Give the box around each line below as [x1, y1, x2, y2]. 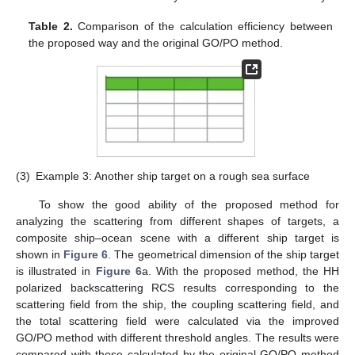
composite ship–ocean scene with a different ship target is [16, 231, 339, 244]
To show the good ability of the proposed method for [38, 197, 339, 211]
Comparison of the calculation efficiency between [72, 20, 333, 33]
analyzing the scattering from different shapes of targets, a [16, 214, 339, 227]
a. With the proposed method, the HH [141, 264, 340, 277]
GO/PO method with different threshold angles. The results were [16, 330, 339, 344]
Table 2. [29, 20, 73, 33]
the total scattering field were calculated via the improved [16, 314, 339, 327]
